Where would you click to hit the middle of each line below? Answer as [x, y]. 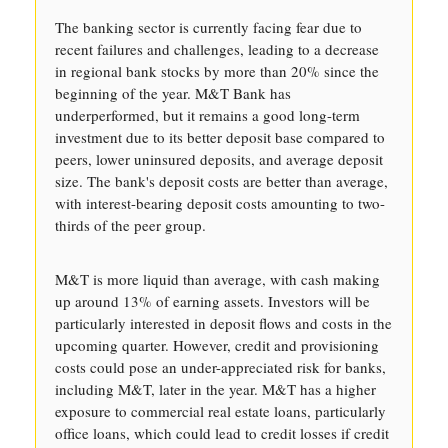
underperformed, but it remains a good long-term [207, 115]
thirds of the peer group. [130, 225]
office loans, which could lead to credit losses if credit [222, 433]
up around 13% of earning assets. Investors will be [212, 301]
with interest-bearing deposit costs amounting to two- [220, 203]
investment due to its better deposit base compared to [220, 137]
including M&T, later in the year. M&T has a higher [215, 389]
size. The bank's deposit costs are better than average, [221, 181]
